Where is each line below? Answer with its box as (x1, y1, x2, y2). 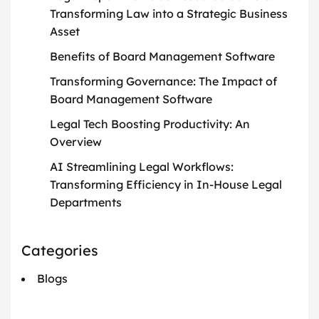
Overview (50, 135, 102, 150)
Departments (50, 195, 122, 210)
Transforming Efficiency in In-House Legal (50, 177, 282, 192)
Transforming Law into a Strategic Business (50, 6, 288, 21)
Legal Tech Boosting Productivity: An (50, 117, 250, 132)
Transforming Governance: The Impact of (50, 74, 277, 89)
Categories (21, 241, 98, 260)
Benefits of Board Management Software (50, 49, 275, 64)
